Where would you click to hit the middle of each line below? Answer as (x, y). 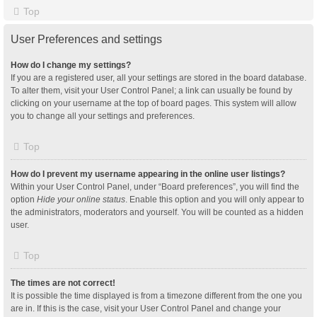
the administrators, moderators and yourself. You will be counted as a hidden (157, 212)
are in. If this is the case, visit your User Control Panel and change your (146, 308)
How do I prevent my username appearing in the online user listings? (148, 174)
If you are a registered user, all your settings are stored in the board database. (158, 77)
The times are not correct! (63, 283)
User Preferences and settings (86, 39)
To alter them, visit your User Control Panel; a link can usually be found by (151, 90)
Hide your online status (81, 199)
